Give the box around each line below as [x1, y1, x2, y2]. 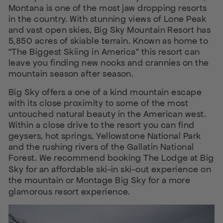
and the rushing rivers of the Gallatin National [8, 141, 194, 152]
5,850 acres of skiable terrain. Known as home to [8, 35, 209, 46]
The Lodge [143, 152, 188, 163]
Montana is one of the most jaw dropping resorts [8, 2, 207, 13]
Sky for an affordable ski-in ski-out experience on [8, 164, 211, 175]
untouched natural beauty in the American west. [8, 109, 207, 119]
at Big [188, 152, 214, 163]
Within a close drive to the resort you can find [8, 119, 195, 130]
